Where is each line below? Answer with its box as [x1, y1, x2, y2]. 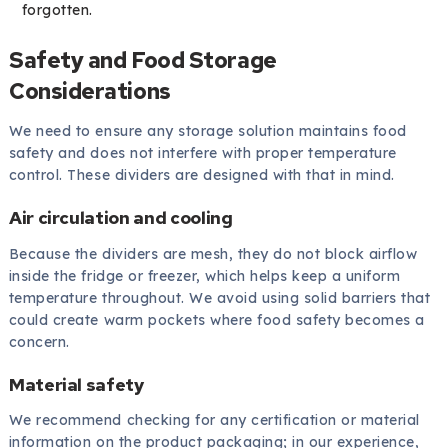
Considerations [8, 75, 171, 106]
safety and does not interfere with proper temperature [8, 143, 397, 162]
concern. [8, 332, 70, 351]
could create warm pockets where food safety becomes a [8, 310, 425, 329]
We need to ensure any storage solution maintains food [8, 121, 407, 140]
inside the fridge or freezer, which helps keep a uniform [8, 266, 401, 285]
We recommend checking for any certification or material [8, 411, 420, 430]
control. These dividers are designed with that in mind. [8, 165, 395, 184]
